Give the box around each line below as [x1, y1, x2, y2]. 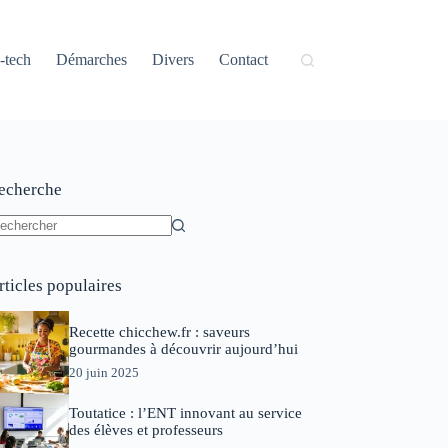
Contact [219, 51, 269, 68]
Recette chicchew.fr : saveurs [68, 323, 250, 340]
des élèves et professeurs [68, 422, 223, 439]
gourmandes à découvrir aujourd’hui [68, 340, 298, 357]
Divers [152, 51, 195, 68]
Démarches [56, 51, 128, 68]
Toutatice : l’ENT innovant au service [68, 405, 302, 422]
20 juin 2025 [68, 364, 139, 380]
